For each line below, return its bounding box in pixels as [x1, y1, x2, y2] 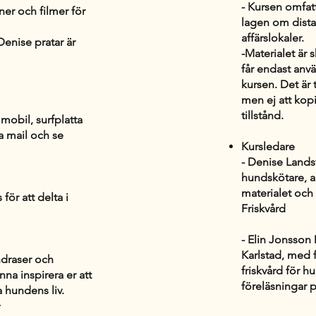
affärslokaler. [241, 30, 304, 44]
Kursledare [241, 139, 295, 153]
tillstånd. [241, 108, 284, 122]
